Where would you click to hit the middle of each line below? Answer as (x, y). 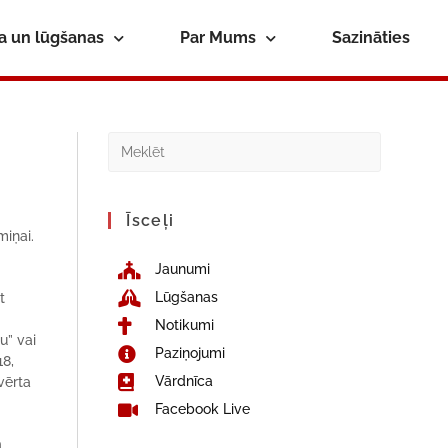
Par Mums (217, 37)
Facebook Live (202, 409)
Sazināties (370, 37)
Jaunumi (182, 269)
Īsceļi (150, 220)
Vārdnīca (183, 381)
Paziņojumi (189, 353)
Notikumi (184, 325)
